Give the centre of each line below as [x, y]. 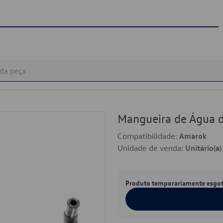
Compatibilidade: [148, 136]
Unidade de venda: [151, 148]
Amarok [193, 136]
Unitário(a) [203, 148]
